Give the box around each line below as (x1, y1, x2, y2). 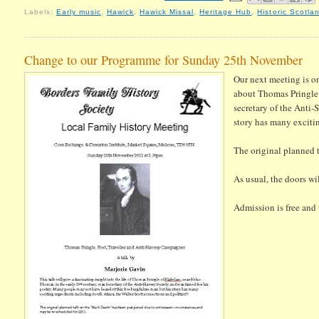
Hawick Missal (140, 8, 194, 16)
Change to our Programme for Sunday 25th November (23, 51, 303, 69)
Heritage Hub (199, 8, 252, 16)
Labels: (23, 8, 56, 16)
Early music (56, 8, 101, 16)
